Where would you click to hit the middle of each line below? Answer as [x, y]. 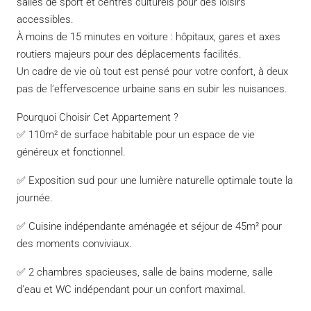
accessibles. [45, 19]
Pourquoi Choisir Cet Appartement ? [98, 117]
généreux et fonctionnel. [71, 152]
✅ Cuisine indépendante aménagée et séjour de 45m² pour [149, 226]
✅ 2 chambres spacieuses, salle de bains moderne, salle [145, 272]
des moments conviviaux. [74, 243]
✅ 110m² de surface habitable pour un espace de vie [136, 134]
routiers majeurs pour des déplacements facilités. [129, 54]
